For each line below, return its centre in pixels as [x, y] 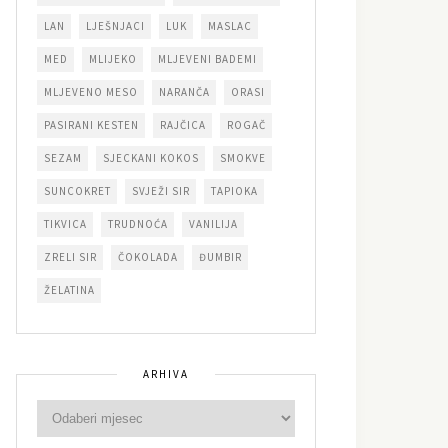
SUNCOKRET [77, 190]
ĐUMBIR [220, 256]
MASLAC [230, 25]
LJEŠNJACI [115, 25]
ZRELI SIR [70, 256]
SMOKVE [243, 157]
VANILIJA [213, 223]
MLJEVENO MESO [91, 91]
